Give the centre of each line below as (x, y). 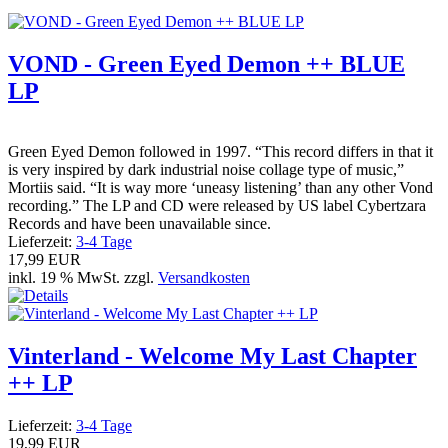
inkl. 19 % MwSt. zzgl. (83, 277)
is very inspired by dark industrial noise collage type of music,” (206, 169)
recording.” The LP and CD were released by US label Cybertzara (217, 205)
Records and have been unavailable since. (139, 223)
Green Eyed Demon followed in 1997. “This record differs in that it (220, 151)
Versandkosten (204, 277)
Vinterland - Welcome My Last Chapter (212, 355)
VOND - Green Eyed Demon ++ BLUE (206, 63)
